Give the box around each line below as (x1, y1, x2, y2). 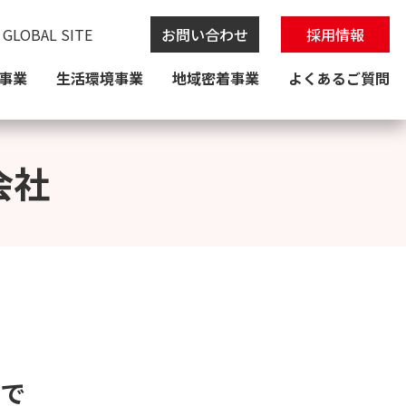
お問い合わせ (161, 24, 248, 45)
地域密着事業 (172, 67, 259, 89)
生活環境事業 (56, 67, 143, 89)
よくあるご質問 (288, 67, 390, 89)
